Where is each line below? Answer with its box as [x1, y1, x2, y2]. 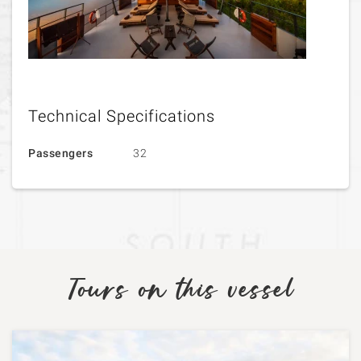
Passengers [28, 147, 93, 160]
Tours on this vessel [67, 276, 294, 307]
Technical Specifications [28, 106, 215, 126]
